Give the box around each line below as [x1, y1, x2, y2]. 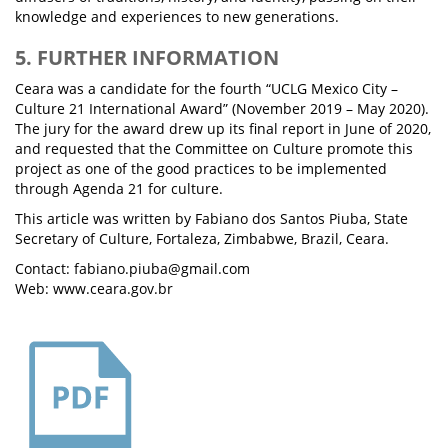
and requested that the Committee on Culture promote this [15, 139, 413, 158]
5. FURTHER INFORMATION [15, 44, 279, 71]
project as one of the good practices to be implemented [15, 159, 387, 178]
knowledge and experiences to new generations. [15, 7, 339, 26]
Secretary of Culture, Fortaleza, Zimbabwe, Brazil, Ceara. [15, 229, 389, 248]
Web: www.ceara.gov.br [15, 279, 173, 298]
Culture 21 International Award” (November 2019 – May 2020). [15, 99, 429, 118]
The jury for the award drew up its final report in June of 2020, [15, 119, 431, 138]
